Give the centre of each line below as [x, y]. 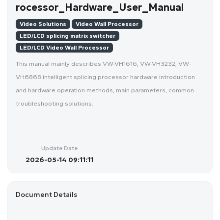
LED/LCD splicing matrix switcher [68, 36]
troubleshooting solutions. [55, 104]
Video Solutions [43, 24]
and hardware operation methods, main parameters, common [105, 90]
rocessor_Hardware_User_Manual [100, 8]
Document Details [46, 195]
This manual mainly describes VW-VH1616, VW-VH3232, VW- [103, 64]
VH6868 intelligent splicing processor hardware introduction [105, 77]
